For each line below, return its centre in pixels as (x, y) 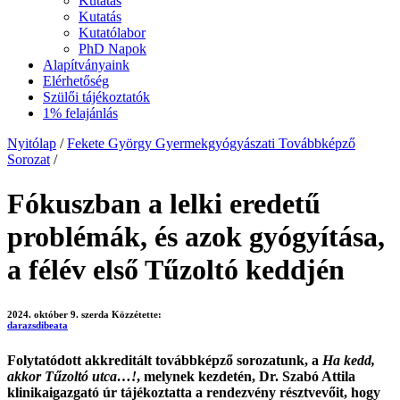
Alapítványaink (86, 65)
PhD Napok (112, 49)
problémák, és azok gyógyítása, (196, 236)
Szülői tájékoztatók (96, 97)
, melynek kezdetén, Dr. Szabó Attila (246, 376)
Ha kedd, (349, 360)
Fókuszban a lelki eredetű (164, 203)
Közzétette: (138, 314)
